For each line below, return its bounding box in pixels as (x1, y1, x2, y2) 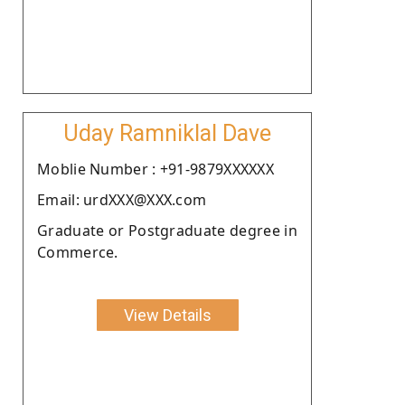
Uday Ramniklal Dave (63, 119, 271, 146)
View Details (123, 305, 212, 325)
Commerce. (37, 241, 118, 262)
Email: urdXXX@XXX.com (37, 189, 207, 210)
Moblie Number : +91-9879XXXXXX (37, 158, 274, 179)
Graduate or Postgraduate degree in (37, 220, 297, 240)
